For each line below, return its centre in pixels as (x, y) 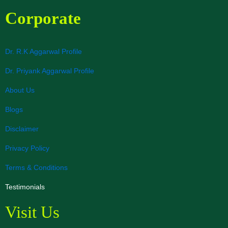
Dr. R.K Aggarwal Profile (44, 51)
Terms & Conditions (36, 167)
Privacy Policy (27, 148)
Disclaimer (22, 129)
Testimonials (25, 187)
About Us (20, 90)
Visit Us (32, 212)
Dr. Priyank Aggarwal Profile (50, 71)
